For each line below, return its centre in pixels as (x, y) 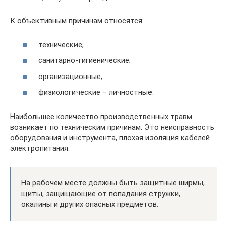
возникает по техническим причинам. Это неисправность (112, 127)
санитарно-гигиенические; (84, 60)
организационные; (70, 76)
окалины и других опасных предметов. (90, 204)
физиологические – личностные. (96, 92)
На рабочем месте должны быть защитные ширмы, (113, 183)
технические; (61, 44)
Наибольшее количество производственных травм (101, 117)
